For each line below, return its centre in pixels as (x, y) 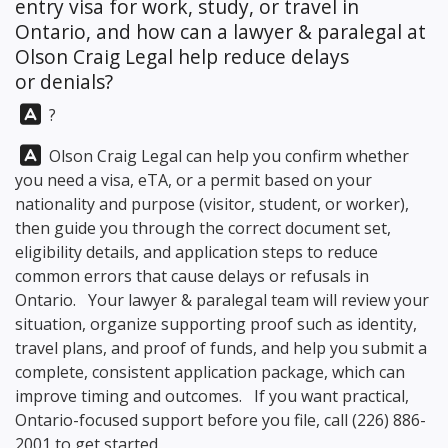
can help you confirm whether (295, 156)
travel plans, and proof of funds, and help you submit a (221, 348)
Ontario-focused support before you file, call (183, 420)
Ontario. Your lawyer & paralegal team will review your (222, 300)
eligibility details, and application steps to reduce (196, 252)
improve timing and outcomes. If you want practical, (212, 396)
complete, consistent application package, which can (210, 372)
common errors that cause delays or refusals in (192, 276)
